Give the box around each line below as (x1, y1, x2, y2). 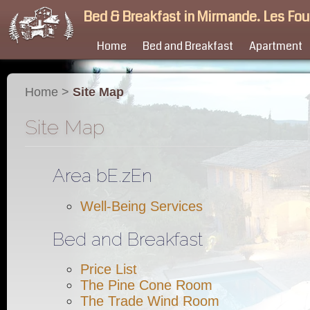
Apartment (249, 38, 302, 54)
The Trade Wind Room (80, 293, 219, 309)
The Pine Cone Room (80, 277, 212, 293)
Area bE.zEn (53, 165, 152, 187)
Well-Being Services (80, 198, 203, 214)
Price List (80, 261, 137, 277)
